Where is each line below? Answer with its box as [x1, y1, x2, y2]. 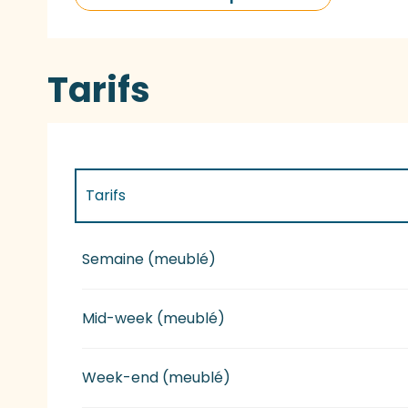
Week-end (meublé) [82, 366, 231, 388]
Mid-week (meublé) [82, 307, 226, 329]
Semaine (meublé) [82, 248, 217, 270]
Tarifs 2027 [86, 237, 165, 259]
